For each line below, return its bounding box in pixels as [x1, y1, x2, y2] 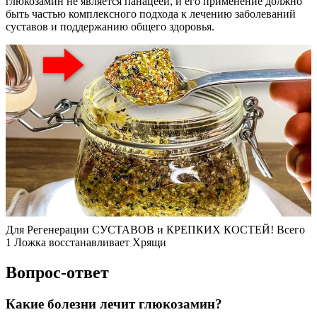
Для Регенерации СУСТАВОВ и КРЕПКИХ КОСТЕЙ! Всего [6, 224, 305, 236]
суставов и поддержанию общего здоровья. [6, 21, 214, 33]
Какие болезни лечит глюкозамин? [6, 296, 222, 312]
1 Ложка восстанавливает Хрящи [6, 236, 166, 249]
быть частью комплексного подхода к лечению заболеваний [6, 8, 296, 21]
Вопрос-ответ [6, 263, 109, 282]
